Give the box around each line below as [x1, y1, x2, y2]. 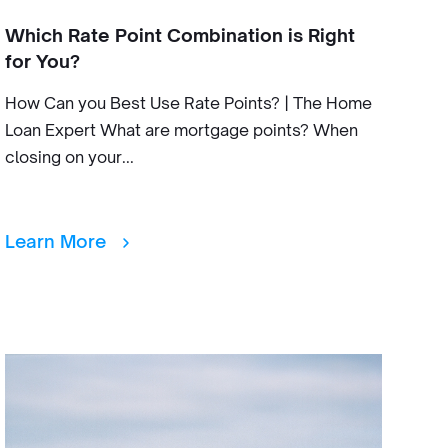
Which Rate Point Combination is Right [4, 24, 355, 46]
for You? [4, 50, 80, 72]
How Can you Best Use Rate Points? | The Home [4, 93, 372, 113]
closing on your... [4, 147, 134, 167]
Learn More [4, 230, 111, 252]
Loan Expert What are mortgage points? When [4, 120, 358, 140]
